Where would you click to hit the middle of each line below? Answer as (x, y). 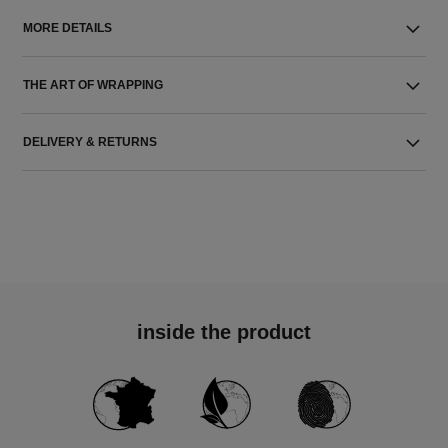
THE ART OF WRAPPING (93, 85)
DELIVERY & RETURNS (90, 142)
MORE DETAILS (68, 28)
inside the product (224, 332)
